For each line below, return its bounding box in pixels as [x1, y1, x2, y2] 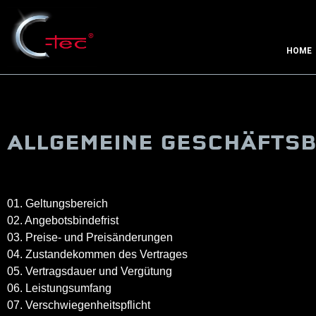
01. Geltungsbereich [7, 197, 108, 209]
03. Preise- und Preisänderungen [7, 231, 173, 243]
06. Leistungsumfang [7, 281, 111, 294]
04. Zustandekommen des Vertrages [7, 248, 188, 260]
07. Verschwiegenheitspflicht [7, 298, 150, 311]
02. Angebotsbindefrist [7, 214, 119, 226]
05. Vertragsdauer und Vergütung [7, 265, 172, 277]
